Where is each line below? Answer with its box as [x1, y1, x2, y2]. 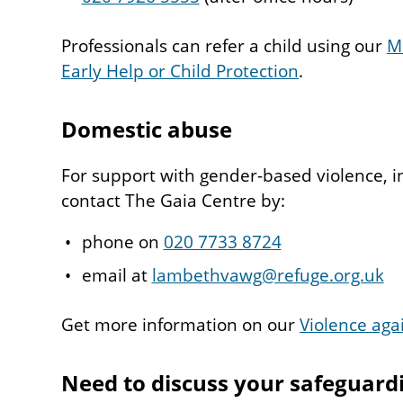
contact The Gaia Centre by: [61, 189, 285, 213]
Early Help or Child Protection [61, 58, 299, 83]
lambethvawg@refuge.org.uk [151, 264, 384, 288]
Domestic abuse [61, 113, 232, 144]
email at [81, 264, 152, 288]
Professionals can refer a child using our [61, 33, 387, 58]
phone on [81, 230, 164, 255]
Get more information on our [61, 313, 300, 337]
